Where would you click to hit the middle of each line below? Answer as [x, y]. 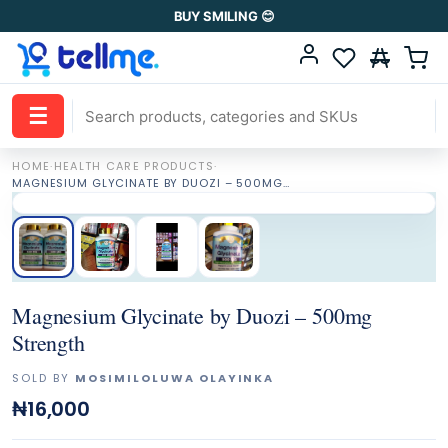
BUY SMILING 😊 [224, 16]
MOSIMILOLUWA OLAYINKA [174, 378]
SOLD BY [43, 378]
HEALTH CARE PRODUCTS [134, 166]
